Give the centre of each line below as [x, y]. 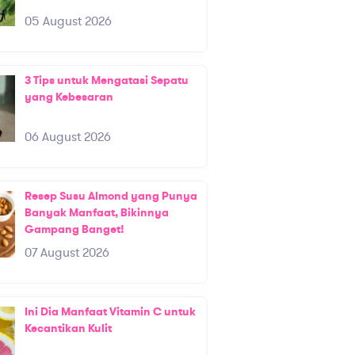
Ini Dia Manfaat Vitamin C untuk [110, 312]
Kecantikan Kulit [68, 329]
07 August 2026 [67, 253]
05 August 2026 [68, 22]
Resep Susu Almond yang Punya [111, 197]
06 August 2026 [67, 137]
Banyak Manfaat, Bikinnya [96, 213]
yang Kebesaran [69, 97]
